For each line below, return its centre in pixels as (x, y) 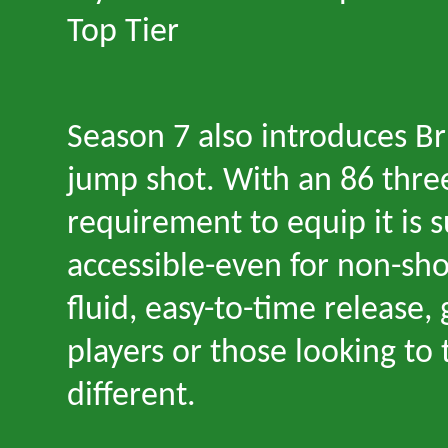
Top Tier (123, 32)
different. (131, 396)
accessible (136, 267)
